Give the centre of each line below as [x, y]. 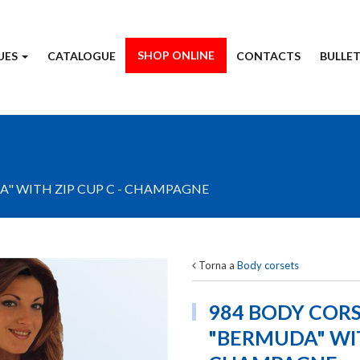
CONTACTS [268, 56]
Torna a [217, 265]
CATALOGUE [82, 56]
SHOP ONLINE [176, 55]
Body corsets [268, 265]
